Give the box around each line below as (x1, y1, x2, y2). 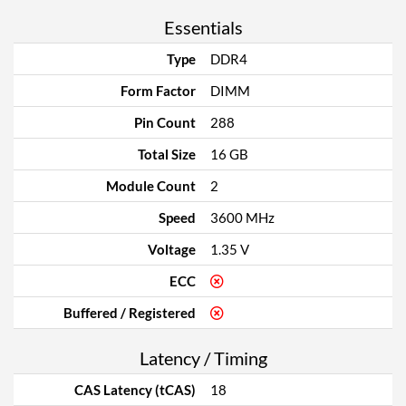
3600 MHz (210, 209, 275, 226)
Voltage (148, 241, 196, 257)
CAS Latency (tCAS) (74, 382, 196, 398)
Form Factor (121, 82, 196, 99)
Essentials (163, 16, 243, 38)
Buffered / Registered (63, 304, 196, 321)
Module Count (106, 178, 196, 194)
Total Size (138, 146, 196, 162)
